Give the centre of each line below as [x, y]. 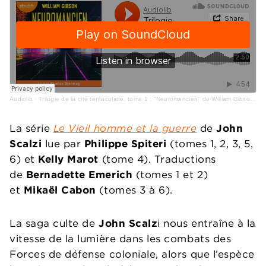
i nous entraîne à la [207, 224]
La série [31, 129]
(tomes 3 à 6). [134, 190]
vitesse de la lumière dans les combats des [121, 239]
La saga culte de [54, 224]
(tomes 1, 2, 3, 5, [210, 144]
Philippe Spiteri [125, 144]
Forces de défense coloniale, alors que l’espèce [132, 254]
